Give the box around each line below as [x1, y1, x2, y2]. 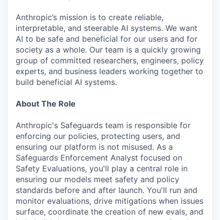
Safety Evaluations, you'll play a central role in [16, 164, 188, 173]
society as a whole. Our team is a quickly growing [16, 45, 201, 55]
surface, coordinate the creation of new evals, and [16, 207, 203, 217]
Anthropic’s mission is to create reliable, [16, 12, 164, 22]
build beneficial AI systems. [16, 77, 117, 87]
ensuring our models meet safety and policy [16, 174, 179, 184]
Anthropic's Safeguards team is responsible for [16, 120, 191, 130]
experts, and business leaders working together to [16, 66, 203, 76]
